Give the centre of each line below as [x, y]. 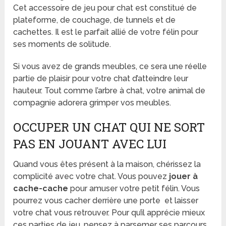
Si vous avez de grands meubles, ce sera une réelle [110, 66]
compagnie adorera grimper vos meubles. [92, 102]
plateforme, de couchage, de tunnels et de [95, 20]
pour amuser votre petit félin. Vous [134, 188]
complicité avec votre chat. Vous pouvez [91, 176]
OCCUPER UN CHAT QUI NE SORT [109, 127]
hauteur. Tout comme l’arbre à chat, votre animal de [109, 90]
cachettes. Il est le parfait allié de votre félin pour [106, 32]
